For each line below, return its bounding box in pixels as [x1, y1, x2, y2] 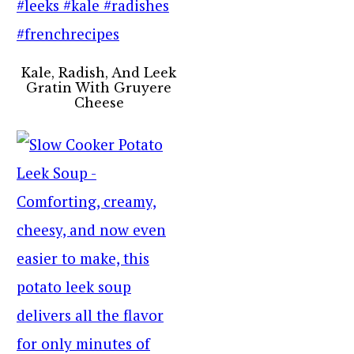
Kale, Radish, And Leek [21, 65, 177, 81]
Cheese [73, 95, 124, 111]
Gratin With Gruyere [26, 80, 172, 96]
